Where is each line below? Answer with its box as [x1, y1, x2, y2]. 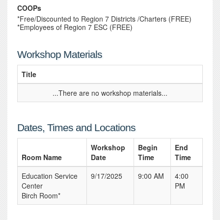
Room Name [22, 152, 62, 162]
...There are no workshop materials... [53, 88, 167, 98]
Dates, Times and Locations [17, 122, 136, 133]
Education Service [22, 171, 78, 181]
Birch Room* [22, 191, 60, 200]
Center [22, 181, 43, 191]
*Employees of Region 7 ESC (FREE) [17, 22, 133, 32]
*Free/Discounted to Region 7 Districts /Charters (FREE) [17, 14, 192, 24]
